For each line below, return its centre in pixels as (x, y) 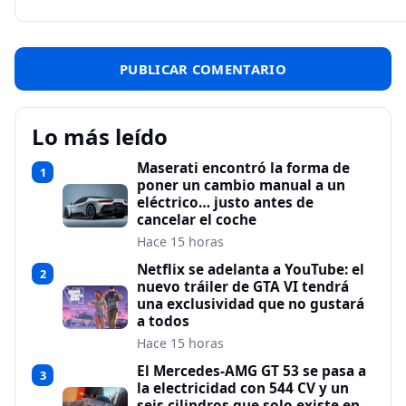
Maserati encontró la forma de (243, 169)
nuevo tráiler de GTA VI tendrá (243, 287)
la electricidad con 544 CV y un (243, 389)
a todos (163, 322)
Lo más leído (100, 137)
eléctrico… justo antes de (225, 203)
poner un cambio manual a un (241, 186)
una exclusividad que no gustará (251, 304)
